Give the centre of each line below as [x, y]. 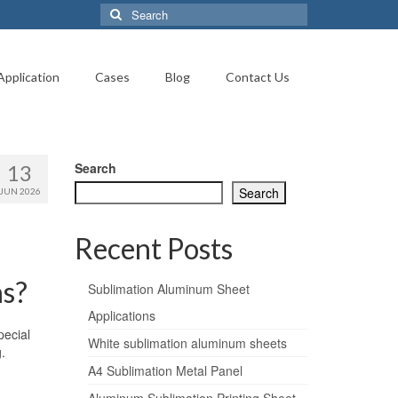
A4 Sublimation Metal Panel [165, 371]
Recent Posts [153, 249]
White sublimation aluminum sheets [187, 343]
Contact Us [257, 77]
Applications [121, 316]
